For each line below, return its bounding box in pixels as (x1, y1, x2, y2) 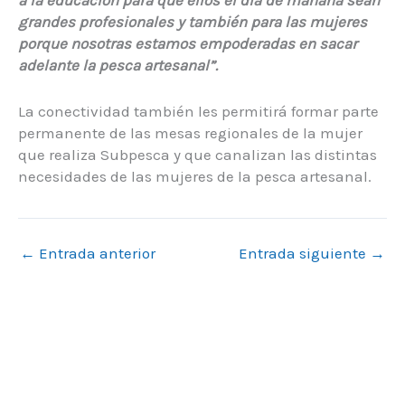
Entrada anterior (35, 243, 155, 262)
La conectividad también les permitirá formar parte (18, 102, 379, 121)
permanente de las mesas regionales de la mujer (18, 124, 363, 143)
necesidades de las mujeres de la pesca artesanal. (18, 167, 372, 186)
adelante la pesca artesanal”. (18, 55, 218, 74)
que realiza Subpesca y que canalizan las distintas (18, 146, 377, 165)
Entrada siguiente (239, 243, 370, 262)
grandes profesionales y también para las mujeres (18, 12, 367, 31)
